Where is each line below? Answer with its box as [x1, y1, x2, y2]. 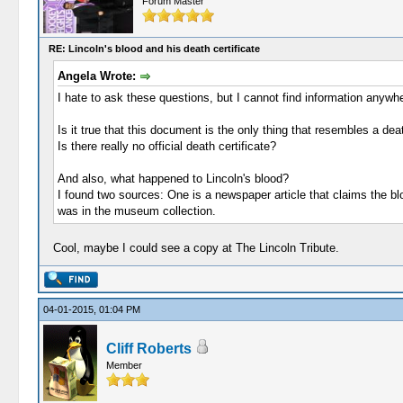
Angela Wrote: [57, 69, 139, 83]
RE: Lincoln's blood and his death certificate [48, 43, 260, 54]
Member [105, 360, 142, 371]
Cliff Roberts [105, 341, 192, 356]
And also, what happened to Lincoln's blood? [57, 171, 289, 185]
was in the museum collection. [57, 203, 216, 218]
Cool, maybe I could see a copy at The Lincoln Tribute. [52, 240, 339, 255]
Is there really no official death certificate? [57, 139, 276, 153]
